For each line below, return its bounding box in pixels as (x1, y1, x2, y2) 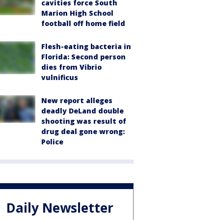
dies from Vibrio (41, 62, 102, 72)
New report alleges (41, 96, 112, 106)
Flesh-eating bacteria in (41, 42, 131, 52)
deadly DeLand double (41, 106, 124, 116)
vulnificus (41, 73, 78, 82)
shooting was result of (41, 116, 126, 126)
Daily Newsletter (6, 198, 113, 217)
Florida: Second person (41, 52, 126, 62)
